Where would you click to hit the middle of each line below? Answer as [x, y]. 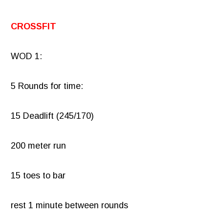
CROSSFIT [34, 27]
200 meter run [39, 146]
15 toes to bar [38, 176]
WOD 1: [27, 56]
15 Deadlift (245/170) [53, 116]
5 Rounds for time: [47, 86]
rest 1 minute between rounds [70, 206]
